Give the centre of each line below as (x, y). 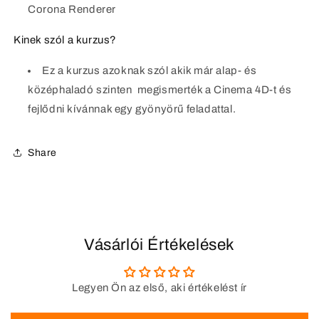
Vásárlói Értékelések (159, 245)
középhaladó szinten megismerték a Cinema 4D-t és (160, 90)
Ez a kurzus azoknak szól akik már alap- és (150, 70)
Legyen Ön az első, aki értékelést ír (159, 288)
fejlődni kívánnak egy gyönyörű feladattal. (132, 109)
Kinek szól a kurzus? (65, 40)
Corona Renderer (72, 10)
